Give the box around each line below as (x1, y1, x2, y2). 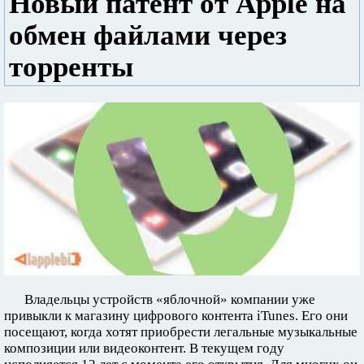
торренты (9, 51, 133, 82)
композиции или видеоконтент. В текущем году (4, 340, 284, 357)
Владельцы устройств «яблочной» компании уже (24, 292, 315, 308)
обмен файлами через (9, 19, 287, 50)
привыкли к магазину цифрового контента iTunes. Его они (4, 308, 348, 324)
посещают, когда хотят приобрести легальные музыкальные (4, 324, 357, 340)
